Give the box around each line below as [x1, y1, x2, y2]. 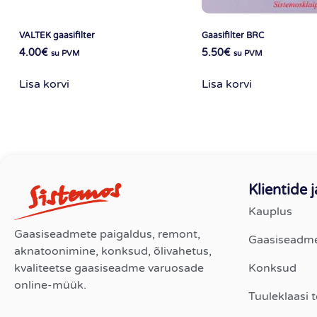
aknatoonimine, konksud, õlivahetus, [14, 244, 212, 259]
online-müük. [14, 278, 86, 293]
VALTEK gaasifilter [18, 30, 95, 40]
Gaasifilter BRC [201, 30, 264, 40]
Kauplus [248, 204, 292, 219]
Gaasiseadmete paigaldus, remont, [14, 227, 200, 242]
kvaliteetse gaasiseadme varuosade [14, 261, 204, 276]
